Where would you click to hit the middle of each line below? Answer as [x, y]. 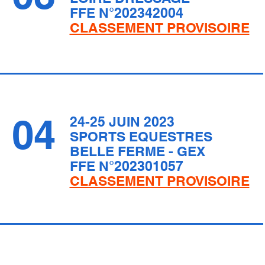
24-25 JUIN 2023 [122, 122]
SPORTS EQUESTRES [141, 136]
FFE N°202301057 [126, 166]
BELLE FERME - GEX [137, 151]
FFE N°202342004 [126, 13]
